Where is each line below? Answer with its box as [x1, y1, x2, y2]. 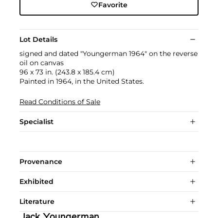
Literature [19, 197, 54, 206]
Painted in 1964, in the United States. [19, 76, 144, 86]
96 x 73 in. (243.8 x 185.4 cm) [19, 67, 115, 76]
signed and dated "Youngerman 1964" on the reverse [19, 49, 198, 58]
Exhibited [19, 177, 54, 186]
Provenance [19, 157, 62, 166]
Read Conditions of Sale [19, 97, 100, 106]
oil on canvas [19, 58, 64, 67]
